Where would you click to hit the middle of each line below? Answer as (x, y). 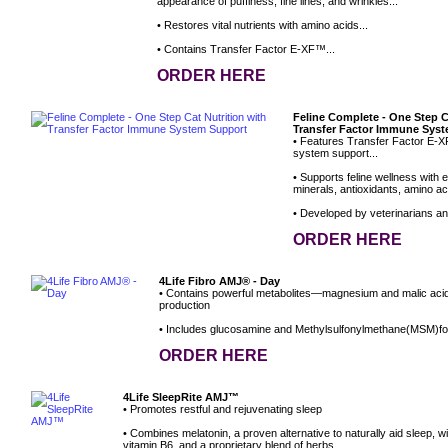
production (184, 305)
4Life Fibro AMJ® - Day (219, 281)
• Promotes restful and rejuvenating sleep (222, 409)
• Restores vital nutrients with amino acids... (262, 25)
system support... (335, 153)
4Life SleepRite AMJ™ (181, 397)
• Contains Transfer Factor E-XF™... (246, 49)
